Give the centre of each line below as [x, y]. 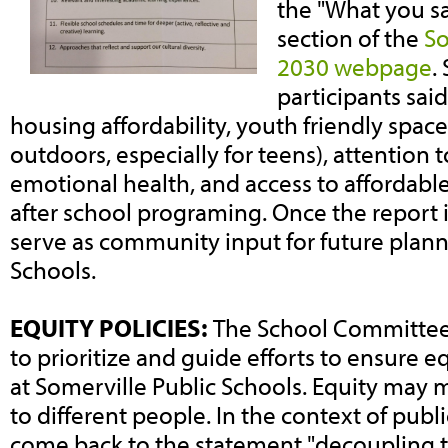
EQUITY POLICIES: [111, 328]
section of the [350, 38]
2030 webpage [354, 67]
